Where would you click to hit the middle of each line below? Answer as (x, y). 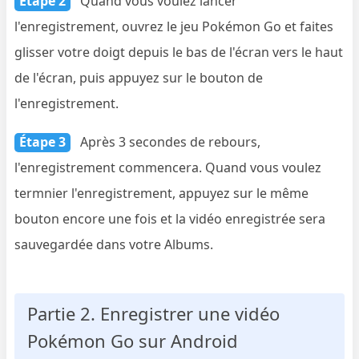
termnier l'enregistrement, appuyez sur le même (162, 193)
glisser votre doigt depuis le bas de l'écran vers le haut (179, 52)
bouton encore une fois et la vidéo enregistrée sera (170, 218)
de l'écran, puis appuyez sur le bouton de (139, 77)
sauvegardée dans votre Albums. (114, 244)
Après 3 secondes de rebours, (169, 141)
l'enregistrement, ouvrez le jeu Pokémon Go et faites (174, 26)
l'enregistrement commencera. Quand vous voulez (168, 167)
